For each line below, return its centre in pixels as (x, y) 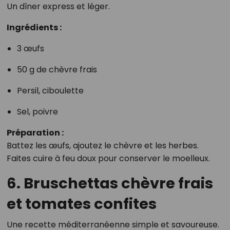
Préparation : (35, 133)
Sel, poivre (37, 112)
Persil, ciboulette (50, 91)
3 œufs (30, 49)
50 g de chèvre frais (57, 70)
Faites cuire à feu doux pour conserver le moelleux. (108, 158)
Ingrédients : (34, 27)
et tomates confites (81, 204)
